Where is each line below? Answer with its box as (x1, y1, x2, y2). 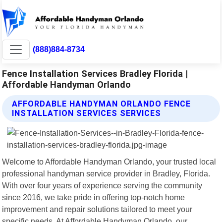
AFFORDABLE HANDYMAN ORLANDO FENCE (12, 99, 191, 109)
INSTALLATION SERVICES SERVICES (12, 108, 162, 118)
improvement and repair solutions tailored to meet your (2, 204, 193, 214)
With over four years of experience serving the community (2, 180, 203, 190)
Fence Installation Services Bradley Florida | (2, 68, 188, 79)
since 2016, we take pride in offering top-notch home (2, 192, 185, 202)
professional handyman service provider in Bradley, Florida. (2, 168, 211, 178)
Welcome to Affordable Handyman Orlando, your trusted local (2, 157, 217, 166)
